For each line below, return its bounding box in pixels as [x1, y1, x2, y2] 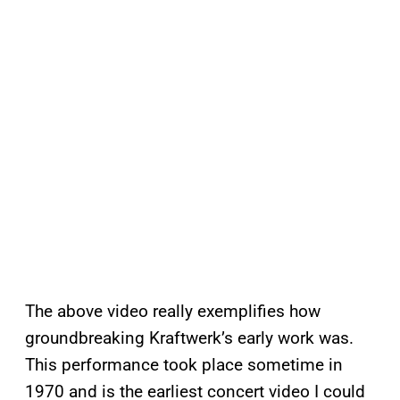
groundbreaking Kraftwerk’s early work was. [25, 328, 354, 349]
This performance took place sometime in [25, 354, 343, 376]
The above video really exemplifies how [25, 301, 321, 322]
